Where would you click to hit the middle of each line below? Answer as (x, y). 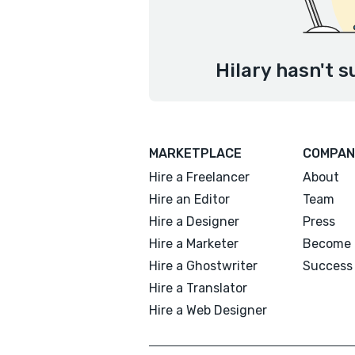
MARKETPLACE (195, 153)
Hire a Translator (198, 288)
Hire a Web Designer (208, 310)
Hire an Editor (189, 199)
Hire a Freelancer (199, 177)
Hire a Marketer (194, 244)
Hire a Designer (194, 221)
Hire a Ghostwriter (203, 266)
